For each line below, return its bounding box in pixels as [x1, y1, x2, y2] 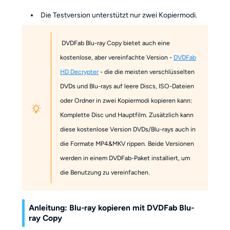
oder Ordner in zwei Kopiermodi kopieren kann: [60, 96, 193, 104]
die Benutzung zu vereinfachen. [60, 168, 150, 176]
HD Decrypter [60, 67, 99, 75]
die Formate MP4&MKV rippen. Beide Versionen [60, 139, 195, 147]
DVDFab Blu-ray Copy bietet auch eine [60, 39, 170, 47]
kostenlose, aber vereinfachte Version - [60, 53, 174, 61]
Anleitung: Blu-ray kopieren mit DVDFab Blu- [28, 203, 194, 213]
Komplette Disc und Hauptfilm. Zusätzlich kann [60, 110, 194, 119]
